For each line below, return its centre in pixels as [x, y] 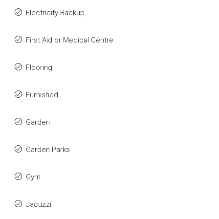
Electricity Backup [55, 13]
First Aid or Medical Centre [70, 40]
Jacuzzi [39, 204]
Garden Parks [48, 150]
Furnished [42, 95]
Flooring [39, 67]
